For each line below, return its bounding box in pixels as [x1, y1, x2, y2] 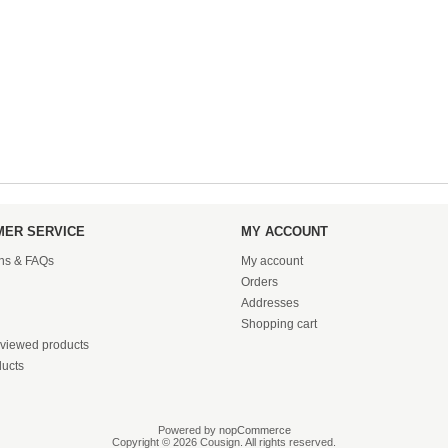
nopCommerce [218, 424, 291, 437]
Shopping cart [240, 317, 317, 332]
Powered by [157, 424, 219, 437]
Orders [240, 275, 278, 290]
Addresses [240, 296, 299, 311]
